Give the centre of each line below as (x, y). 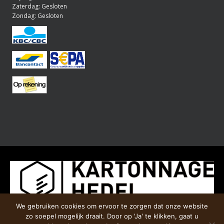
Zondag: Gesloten (38, 16)
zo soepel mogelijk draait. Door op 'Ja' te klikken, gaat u (112, 216)
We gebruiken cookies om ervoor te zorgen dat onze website (112, 206)
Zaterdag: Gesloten (40, 6)
